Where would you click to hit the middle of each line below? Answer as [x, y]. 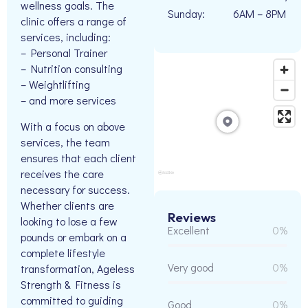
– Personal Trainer [64, 53]
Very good [191, 267]
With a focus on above [73, 126]
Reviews [192, 218]
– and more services [68, 100]
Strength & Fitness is [71, 284]
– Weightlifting [55, 85]
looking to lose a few [69, 221]
